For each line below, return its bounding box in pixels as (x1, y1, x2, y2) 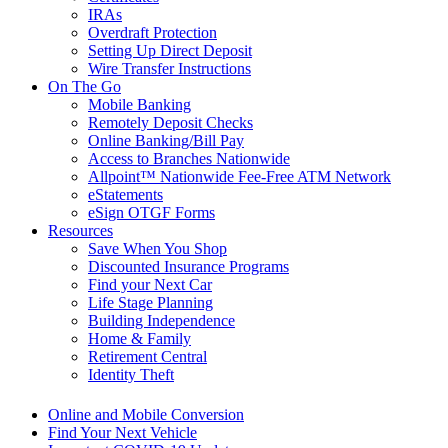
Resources (48, 222, 113, 240)
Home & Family (88, 330, 191, 348)
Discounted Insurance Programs (88, 258, 289, 276)
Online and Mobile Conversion (48, 405, 244, 423)
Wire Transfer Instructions (88, 60, 251, 78)
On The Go (48, 78, 121, 96)
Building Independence (88, 312, 235, 330)
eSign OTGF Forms (88, 204, 215, 222)
